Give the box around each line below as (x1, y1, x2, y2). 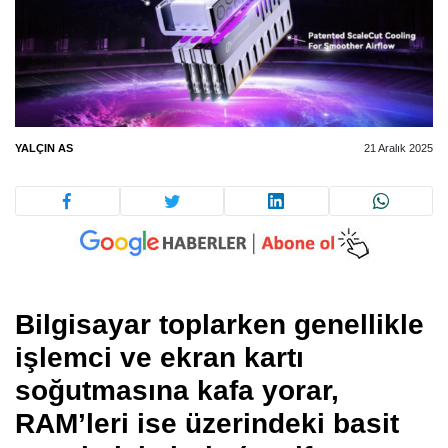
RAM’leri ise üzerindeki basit (15, 407, 399, 439)
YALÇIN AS (15, 142, 73, 155)
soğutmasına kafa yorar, (15, 374, 339, 406)
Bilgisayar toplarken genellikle (15, 308, 424, 340)
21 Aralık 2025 (364, 142, 433, 155)
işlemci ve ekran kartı (15, 341, 304, 373)
